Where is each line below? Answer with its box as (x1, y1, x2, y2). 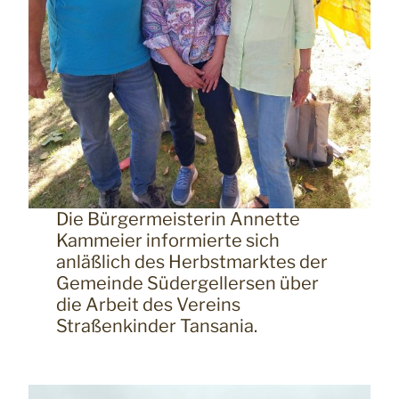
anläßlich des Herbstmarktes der (55, 251, 328, 273)
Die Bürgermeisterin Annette (55, 208, 300, 231)
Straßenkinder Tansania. (55, 315, 257, 338)
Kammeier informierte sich (55, 230, 280, 252)
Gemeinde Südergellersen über (55, 273, 319, 295)
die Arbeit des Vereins (55, 294, 240, 316)
